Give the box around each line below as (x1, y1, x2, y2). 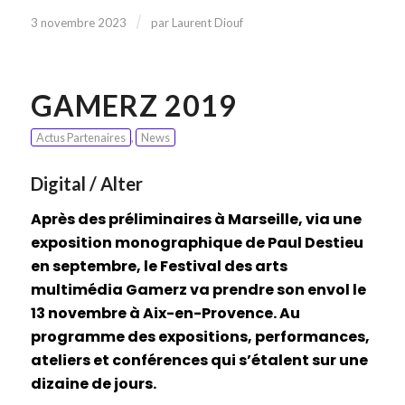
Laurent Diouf (171, 15, 243, 31)
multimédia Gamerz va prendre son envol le (30, 278, 366, 300)
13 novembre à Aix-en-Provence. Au (30, 302, 300, 324)
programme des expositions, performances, (30, 325, 370, 347)
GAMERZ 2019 (30, 88, 237, 124)
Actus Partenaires (35, 130, 126, 146)
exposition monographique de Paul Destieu (30, 231, 363, 253)
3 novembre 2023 (30, 15, 127, 31)
